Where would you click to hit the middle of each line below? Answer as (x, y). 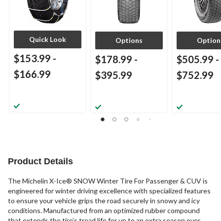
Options (129, 40)
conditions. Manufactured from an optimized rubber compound (104, 211)
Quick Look (48, 39)
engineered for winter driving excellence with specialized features (109, 191)
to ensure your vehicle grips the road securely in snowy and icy (104, 201)
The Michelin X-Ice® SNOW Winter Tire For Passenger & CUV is (108, 181)
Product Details (40, 162)
